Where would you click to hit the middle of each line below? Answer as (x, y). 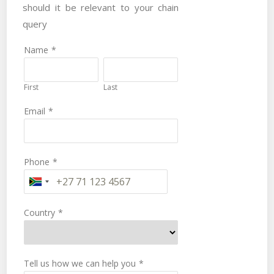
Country (40, 213)
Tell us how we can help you (80, 264)
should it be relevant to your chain (101, 8)
